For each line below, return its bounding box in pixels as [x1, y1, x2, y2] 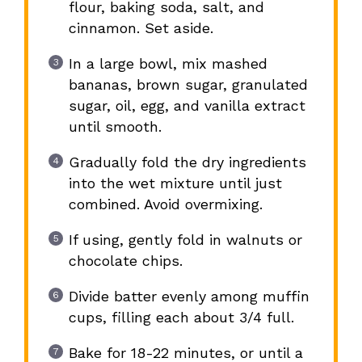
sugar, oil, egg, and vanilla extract [68, 97, 305, 115]
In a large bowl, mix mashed [68, 55, 267, 73]
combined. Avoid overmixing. [68, 196, 263, 213]
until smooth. [68, 118, 162, 136]
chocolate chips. [68, 252, 183, 270]
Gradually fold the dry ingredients [68, 154, 306, 171]
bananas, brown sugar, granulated [68, 76, 308, 94]
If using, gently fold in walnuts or [68, 231, 302, 249]
